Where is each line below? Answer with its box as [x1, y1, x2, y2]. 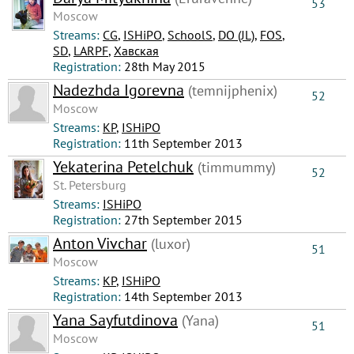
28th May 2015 [124, 58, 205, 74]
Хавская [114, 43, 159, 58]
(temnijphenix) [184, 81, 277, 100]
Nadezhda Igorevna [53, 80, 184, 100]
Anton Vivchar [53, 233, 147, 254]
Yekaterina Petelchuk [53, 156, 194, 177]
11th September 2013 [124, 135, 243, 151]
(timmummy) [194, 158, 276, 176]
